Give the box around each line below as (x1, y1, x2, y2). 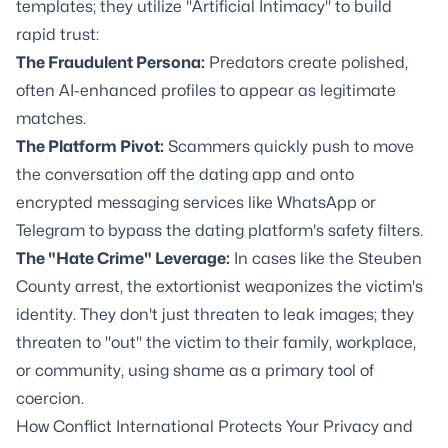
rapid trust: (16, 25, 99, 44)
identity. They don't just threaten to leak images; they (16, 305, 414, 324)
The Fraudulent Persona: (16, 53, 205, 72)
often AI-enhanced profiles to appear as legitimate (16, 81, 396, 100)
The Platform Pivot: (16, 137, 164, 156)
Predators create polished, (205, 53, 408, 72)
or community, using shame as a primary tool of (16, 361, 374, 380)
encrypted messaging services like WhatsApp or (16, 193, 376, 212)
